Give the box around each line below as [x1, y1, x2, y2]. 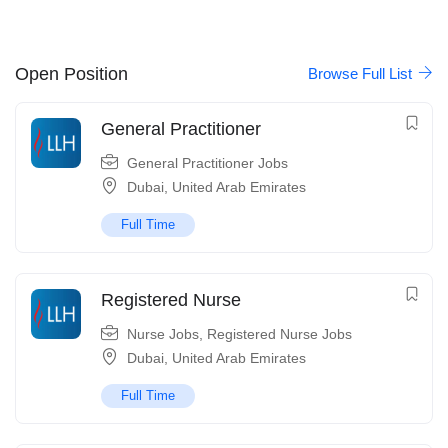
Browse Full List [308, 65, 416, 83]
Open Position [15, 63, 128, 84]
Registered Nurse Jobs [207, 326, 352, 343]
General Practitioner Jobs [127, 155, 288, 172]
